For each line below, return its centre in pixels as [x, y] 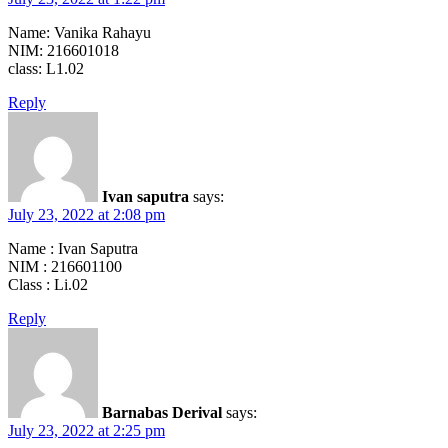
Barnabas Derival [162, 413]
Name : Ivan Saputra [73, 249]
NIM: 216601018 [63, 51]
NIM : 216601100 [65, 267]
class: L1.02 [46, 69]
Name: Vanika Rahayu [79, 33]
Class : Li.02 [48, 285]
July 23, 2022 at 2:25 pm [86, 431]
